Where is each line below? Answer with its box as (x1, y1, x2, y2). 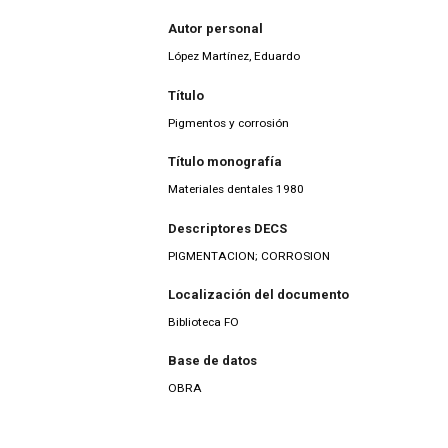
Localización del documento (168, 287, 349, 303)
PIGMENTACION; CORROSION (168, 248, 330, 263)
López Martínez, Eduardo (168, 49, 300, 64)
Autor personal (168, 21, 263, 37)
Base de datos (168, 353, 257, 369)
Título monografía (168, 154, 282, 170)
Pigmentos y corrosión (168, 115, 289, 130)
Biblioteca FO (168, 315, 239, 330)
